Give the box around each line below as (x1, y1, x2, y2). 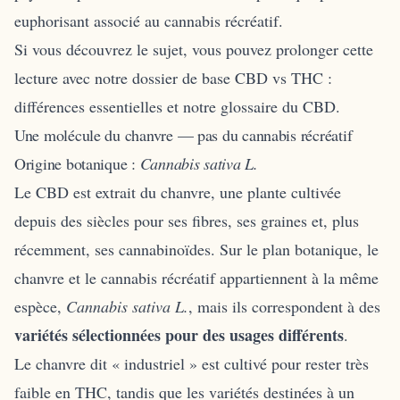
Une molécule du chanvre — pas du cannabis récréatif (14, 123, 353, 146)
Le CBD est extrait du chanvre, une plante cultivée (14, 180, 341, 203)
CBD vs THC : (235, 66, 332, 88)
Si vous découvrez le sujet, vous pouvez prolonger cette (14, 37, 373, 60)
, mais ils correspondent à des (188, 295, 380, 317)
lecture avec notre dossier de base (14, 66, 235, 88)
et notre (162, 95, 221, 117)
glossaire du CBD (221, 95, 336, 117)
